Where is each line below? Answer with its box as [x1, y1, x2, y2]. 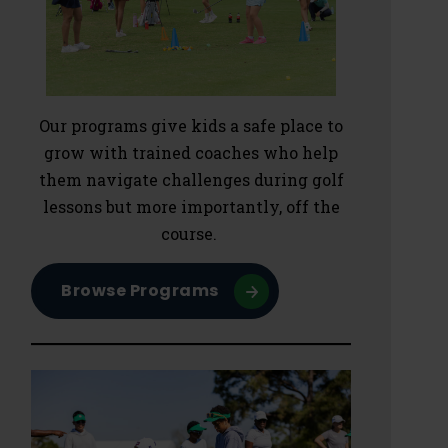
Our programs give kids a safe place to [39, 115, 343, 136]
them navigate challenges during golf [38, 169, 344, 190]
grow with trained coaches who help [44, 142, 338, 163]
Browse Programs [61, 279, 219, 302]
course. [161, 223, 221, 244]
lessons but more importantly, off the [42, 196, 340, 217]
